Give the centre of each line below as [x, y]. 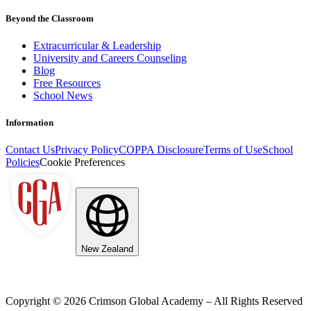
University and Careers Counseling [110, 58]
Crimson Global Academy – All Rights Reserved [194, 301]
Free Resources [67, 83]
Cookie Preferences [82, 162]
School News [63, 95]
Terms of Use [233, 150]
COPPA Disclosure [161, 150]
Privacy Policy [87, 150]
